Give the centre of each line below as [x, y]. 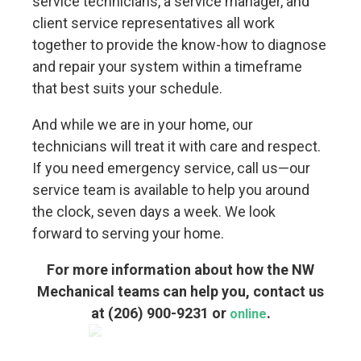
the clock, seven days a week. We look [154, 211]
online [248, 313]
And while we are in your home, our [143, 124]
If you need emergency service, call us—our [172, 168]
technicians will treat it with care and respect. [177, 146]
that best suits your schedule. [128, 88]
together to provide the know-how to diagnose [180, 44]
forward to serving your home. [129, 233]
